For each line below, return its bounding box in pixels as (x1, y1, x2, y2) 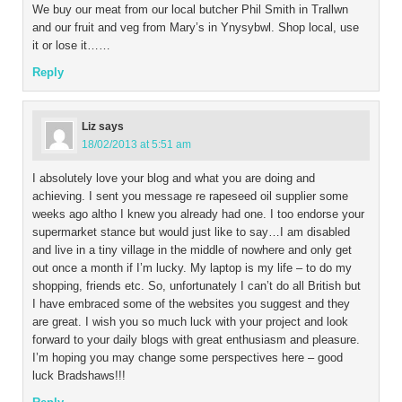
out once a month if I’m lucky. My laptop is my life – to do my (32, 260, 352, 275)
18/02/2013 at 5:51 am (82, 137, 191, 151)
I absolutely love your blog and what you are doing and (32, 170, 315, 185)
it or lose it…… (32, 38, 110, 52)
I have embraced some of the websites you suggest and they (32, 296, 350, 310)
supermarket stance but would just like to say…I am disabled (32, 224, 350, 239)
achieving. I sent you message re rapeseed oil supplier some (32, 188, 348, 203)
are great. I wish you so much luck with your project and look (32, 314, 348, 328)
